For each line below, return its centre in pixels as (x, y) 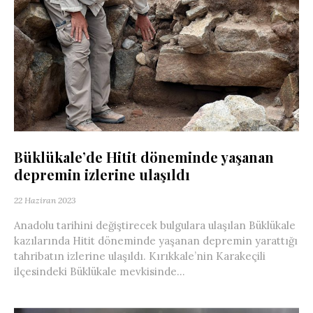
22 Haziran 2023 (45, 200)
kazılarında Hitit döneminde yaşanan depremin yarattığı (156, 240)
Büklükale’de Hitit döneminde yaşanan (144, 156)
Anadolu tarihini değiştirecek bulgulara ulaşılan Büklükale (155, 225)
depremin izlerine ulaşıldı (102, 174)
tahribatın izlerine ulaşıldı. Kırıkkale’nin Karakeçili (140, 256)
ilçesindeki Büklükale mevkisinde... (100, 271)
